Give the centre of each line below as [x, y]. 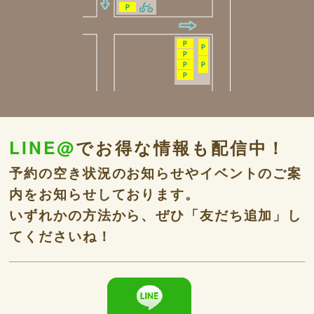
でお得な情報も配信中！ [181, 148]
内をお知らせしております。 [104, 194]
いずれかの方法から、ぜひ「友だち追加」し [156, 215]
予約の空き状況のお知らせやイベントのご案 [156, 173]
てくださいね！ [61, 236]
